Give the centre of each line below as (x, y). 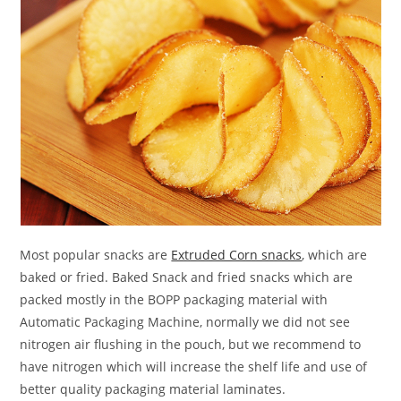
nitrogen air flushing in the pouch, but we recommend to (191, 345)
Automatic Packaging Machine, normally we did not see (185, 322)
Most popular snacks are (96, 255)
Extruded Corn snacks (237, 255)
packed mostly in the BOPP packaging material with (174, 300)
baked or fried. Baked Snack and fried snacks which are (187, 277)
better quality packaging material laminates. (153, 389)
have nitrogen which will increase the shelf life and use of (194, 367)
